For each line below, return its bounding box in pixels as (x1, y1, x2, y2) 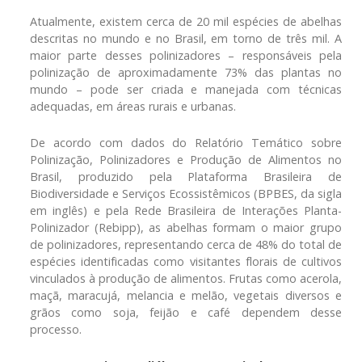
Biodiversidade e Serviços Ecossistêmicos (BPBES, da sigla (30, 185, 342, 201)
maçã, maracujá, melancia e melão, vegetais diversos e (30, 287, 342, 303)
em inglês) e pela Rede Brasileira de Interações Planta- (30, 202, 342, 218)
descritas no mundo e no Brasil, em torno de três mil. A (30, 30, 342, 46)
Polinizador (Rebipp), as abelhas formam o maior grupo (30, 219, 342, 235)
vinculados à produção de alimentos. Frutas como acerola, (30, 270, 342, 286)
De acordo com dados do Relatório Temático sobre (30, 134, 342, 150)
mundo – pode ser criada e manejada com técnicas (30, 81, 342, 97)
